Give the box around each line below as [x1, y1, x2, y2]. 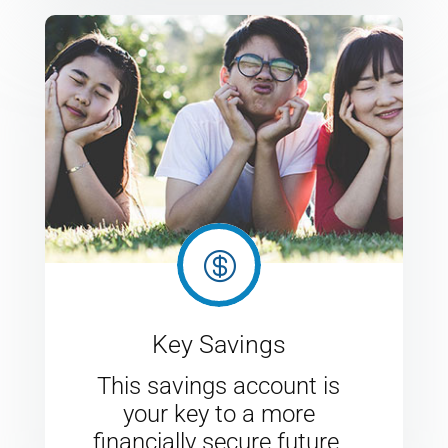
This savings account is [97, 372, 341, 401]
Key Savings [151, 330, 286, 360]
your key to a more [122, 400, 315, 429]
